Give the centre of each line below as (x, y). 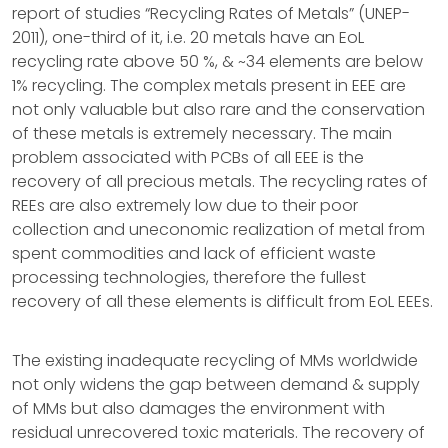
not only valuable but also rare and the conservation (218, 109)
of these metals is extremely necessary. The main (202, 133)
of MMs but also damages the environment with (198, 408)
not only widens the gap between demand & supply (216, 384)
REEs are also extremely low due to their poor (185, 205)
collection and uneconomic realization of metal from (218, 229)
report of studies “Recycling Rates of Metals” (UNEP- (211, 13)
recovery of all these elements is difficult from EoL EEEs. (222, 301)
